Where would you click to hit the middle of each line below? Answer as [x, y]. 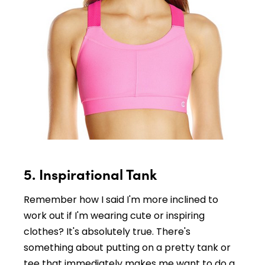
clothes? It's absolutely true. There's [107, 231]
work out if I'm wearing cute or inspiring [114, 215]
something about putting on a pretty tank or [127, 247]
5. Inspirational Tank [90, 173]
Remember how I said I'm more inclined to [121, 199]
